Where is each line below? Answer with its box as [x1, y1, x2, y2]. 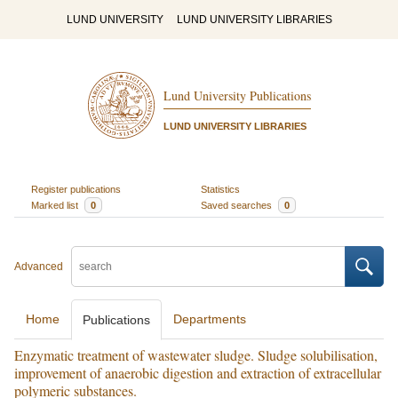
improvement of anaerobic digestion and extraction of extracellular [14, 363, 381, 382]
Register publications [30, 183, 121, 195]
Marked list [30, 199, 81, 211]
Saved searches [201, 199, 275, 211]
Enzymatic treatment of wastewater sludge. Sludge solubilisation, [14, 346, 378, 364]
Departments [173, 312, 246, 326]
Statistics [201, 183, 240, 195]
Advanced [14, 260, 63, 273]
